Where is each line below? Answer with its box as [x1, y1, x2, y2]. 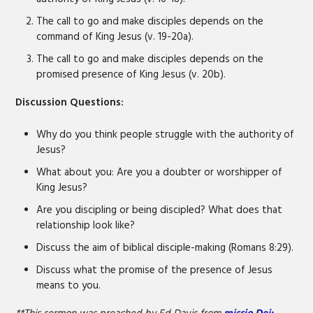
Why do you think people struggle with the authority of [36, 126, 295, 142]
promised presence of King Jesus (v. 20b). [36, 67, 226, 82]
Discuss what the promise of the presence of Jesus [36, 262, 273, 277]
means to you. [36, 277, 101, 293]
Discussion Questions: [15, 95, 124, 110]
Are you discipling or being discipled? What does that [36, 202, 283, 217]
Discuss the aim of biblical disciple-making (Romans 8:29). [36, 240, 294, 255]
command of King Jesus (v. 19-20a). [36, 29, 194, 44]
